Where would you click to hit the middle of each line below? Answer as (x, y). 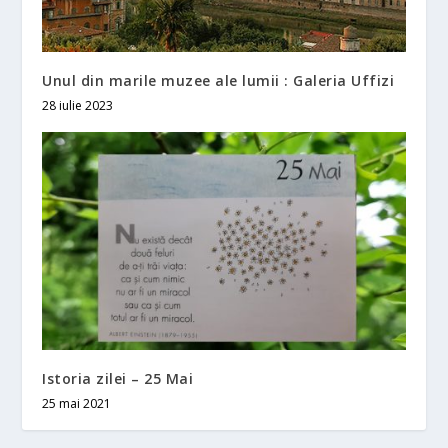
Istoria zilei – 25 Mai (118, 379)
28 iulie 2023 (78, 106)
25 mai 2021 (77, 404)
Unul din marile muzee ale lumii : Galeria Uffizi (218, 81)
